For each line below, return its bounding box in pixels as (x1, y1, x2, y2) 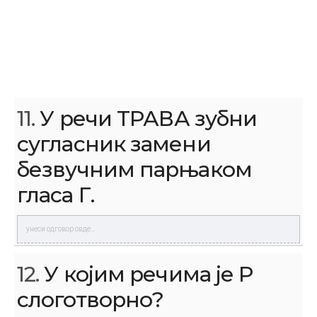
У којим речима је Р (39, 261, 253, 288)
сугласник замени (17, 131, 211, 158)
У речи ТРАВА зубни (35, 105, 258, 132)
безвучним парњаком (17, 156, 252, 183)
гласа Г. (17, 182, 94, 209)
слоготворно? (17, 287, 164, 313)
